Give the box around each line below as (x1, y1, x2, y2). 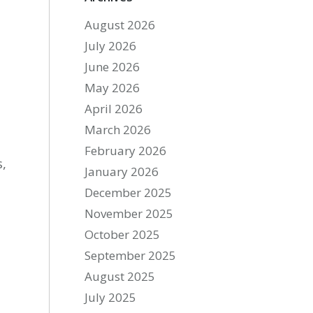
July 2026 (85, 38, 137, 54)
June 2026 (85, 59, 140, 75)
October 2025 (85, 226, 161, 242)
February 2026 (85, 143, 167, 159)
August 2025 (85, 268, 156, 284)
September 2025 (85, 247, 177, 263)
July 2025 (85, 289, 137, 305)
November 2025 (85, 205, 174, 221)
